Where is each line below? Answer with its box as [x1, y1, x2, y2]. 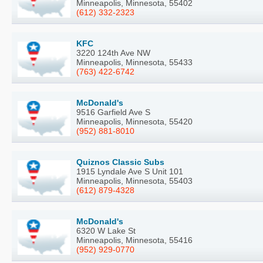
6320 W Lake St [76, 225, 136, 235]
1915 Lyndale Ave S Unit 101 [76, 166, 183, 176]
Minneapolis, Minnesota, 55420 [76, 116, 193, 126]
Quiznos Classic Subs [76, 157, 164, 167]
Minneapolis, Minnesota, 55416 [76, 235, 193, 245]
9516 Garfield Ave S [76, 107, 150, 117]
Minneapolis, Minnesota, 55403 [76, 176, 193, 186]
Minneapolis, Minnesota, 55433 [76, 57, 193, 67]
